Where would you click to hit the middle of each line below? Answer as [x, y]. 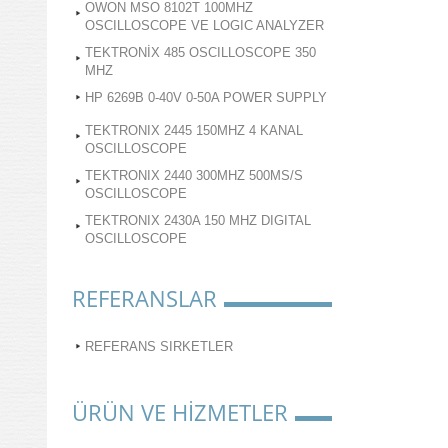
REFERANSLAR [144, 298]
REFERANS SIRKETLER [159, 346]
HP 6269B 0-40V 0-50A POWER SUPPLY [206, 97]
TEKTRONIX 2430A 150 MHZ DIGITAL [198, 220]
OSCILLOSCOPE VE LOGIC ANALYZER [204, 25]
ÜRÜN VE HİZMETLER [180, 412]
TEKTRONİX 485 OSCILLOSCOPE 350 [200, 52]
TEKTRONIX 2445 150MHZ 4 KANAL [194, 130]
